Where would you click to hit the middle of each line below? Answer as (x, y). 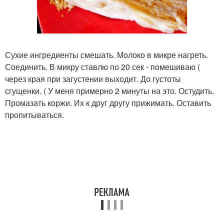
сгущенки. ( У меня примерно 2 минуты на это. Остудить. (109, 91)
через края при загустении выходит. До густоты (93, 79)
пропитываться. (34, 115)
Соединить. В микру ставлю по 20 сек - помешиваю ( (102, 67)
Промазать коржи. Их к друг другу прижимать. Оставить (108, 103)
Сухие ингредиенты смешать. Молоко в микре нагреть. (106, 55)
